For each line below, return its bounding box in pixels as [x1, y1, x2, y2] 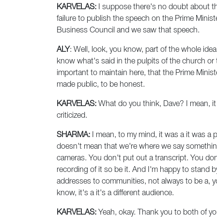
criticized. [57, 112, 87, 120]
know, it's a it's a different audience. [57, 190, 174, 197]
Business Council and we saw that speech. [57, 27, 200, 34]
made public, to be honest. [57, 81, 145, 89]
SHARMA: [57, 132, 90, 139]
